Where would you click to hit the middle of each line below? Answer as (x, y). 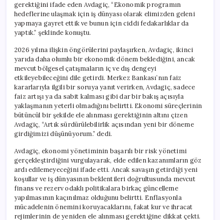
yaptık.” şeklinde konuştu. (53, 32)
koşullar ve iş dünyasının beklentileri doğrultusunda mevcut (105, 179)
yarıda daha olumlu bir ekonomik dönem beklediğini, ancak (105, 59)
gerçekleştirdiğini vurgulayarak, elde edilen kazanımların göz (108, 160)
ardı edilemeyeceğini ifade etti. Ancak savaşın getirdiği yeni (106, 169)
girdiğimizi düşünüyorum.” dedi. (63, 134)
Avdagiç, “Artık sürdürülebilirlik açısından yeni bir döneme (104, 124)
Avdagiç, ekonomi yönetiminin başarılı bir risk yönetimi (100, 151)
